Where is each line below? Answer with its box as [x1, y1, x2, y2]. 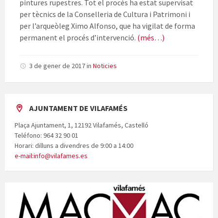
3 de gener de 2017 [29, 61, 87, 71]
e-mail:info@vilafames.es [15, 151, 88, 161]
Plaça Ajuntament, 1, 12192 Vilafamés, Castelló [15, 121, 148, 130]
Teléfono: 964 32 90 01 [15, 131, 78, 140]
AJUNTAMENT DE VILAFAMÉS [29, 103, 127, 113]
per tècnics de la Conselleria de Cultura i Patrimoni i [19, 9, 190, 19]
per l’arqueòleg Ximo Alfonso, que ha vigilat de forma [19, 21, 195, 31]
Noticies [93, 61, 117, 71]
